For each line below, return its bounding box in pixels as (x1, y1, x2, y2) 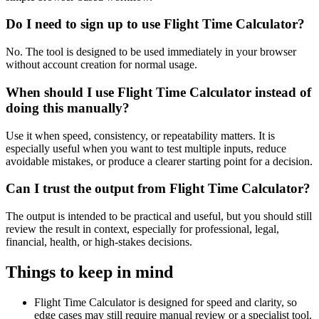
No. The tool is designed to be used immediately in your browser (6, 46, 296, 58)
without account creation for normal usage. (6, 58, 197, 71)
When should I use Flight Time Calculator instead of (6, 84, 311, 100)
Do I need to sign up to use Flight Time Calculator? (6, 16, 305, 32)
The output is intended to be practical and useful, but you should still (6, 209, 312, 222)
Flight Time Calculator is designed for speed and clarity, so (34, 296, 297, 308)
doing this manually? (6, 100, 130, 115)
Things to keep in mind (6, 262, 173, 281)
